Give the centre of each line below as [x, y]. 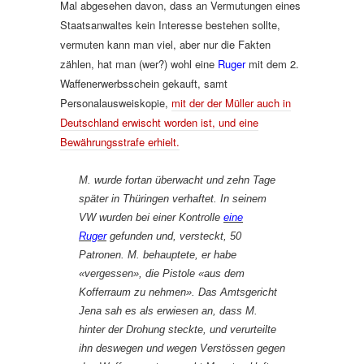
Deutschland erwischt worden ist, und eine [159, 122]
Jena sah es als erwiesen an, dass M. [168, 311]
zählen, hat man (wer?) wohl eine [137, 64]
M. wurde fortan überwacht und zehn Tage [177, 180]
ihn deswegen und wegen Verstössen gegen [182, 348]
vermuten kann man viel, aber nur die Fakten [165, 44]
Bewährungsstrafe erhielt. [120, 142]
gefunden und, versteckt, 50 [174, 236]
